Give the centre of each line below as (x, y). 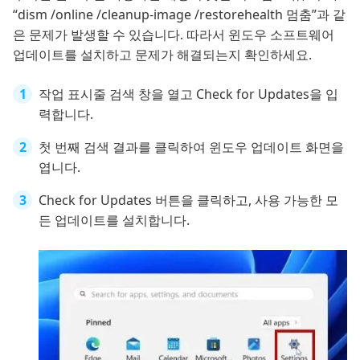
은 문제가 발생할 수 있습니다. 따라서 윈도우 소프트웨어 (174, 35)
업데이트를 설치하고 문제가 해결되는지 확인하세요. (162, 55)
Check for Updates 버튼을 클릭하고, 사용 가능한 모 (188, 200)
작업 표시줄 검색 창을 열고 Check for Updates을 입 (188, 94)
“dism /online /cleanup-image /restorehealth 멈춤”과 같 (179, 15)
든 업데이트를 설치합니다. (114, 221)
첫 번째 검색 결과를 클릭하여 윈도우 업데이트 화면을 (191, 147)
